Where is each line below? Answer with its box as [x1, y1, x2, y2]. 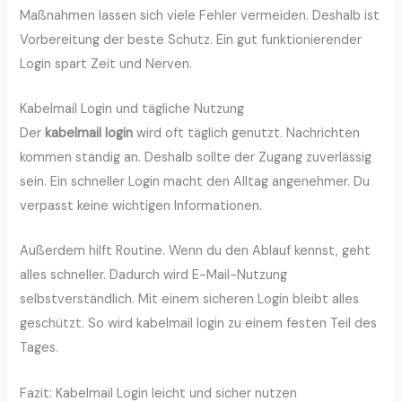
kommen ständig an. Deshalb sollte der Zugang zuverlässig [20, 149, 372, 166]
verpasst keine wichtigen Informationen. [20, 197, 263, 214]
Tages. [20, 339, 59, 357]
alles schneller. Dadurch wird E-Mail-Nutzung [20, 267, 288, 284]
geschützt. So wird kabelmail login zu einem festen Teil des [20, 315, 378, 333]
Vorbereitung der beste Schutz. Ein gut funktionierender [20, 31, 363, 48]
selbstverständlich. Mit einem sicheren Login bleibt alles [20, 291, 360, 309]
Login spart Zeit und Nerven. [20, 55, 193, 73]
